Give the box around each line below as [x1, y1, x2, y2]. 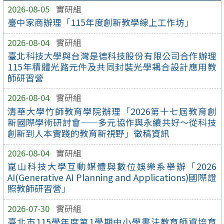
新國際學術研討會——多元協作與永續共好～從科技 [7, 115, 216, 128]
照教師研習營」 [7, 182, 71, 195]
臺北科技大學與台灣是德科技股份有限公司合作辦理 [7, 49, 216, 62]
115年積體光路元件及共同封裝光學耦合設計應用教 [7, 60, 216, 73]
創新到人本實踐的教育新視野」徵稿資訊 [7, 126, 170, 139]
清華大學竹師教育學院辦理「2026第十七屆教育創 [7, 104, 216, 117]
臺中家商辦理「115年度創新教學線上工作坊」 [7, 15, 194, 28]
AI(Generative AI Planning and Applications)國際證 [7, 171, 216, 184]
